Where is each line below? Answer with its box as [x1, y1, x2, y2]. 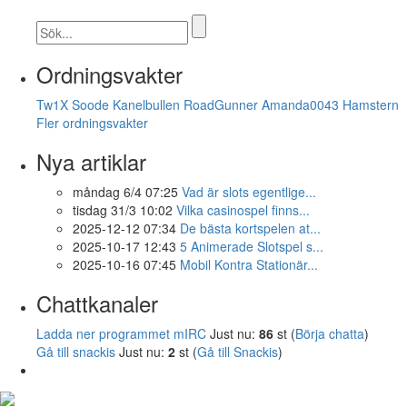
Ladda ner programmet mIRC [36, 323, 206, 342]
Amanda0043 [262, 94, 339, 114]
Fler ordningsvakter [36, 113, 148, 132]
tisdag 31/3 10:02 [73, 200, 173, 219]
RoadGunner [184, 94, 258, 114]
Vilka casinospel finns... [176, 200, 310, 219]
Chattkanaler [36, 286, 158, 319]
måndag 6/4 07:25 [73, 182, 178, 201]
